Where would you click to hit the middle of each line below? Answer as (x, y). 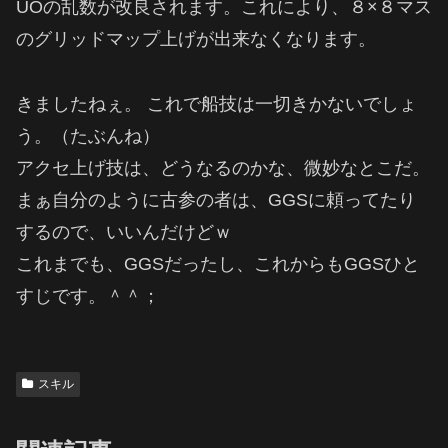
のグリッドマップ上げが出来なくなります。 (196, 39)
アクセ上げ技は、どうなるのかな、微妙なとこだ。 (223, 167)
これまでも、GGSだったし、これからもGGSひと (218, 263)
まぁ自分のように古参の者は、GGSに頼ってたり (216, 199)
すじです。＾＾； (88, 295)
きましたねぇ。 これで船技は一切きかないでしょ (216, 103)
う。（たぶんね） (88, 135)
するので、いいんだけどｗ (124, 231)
